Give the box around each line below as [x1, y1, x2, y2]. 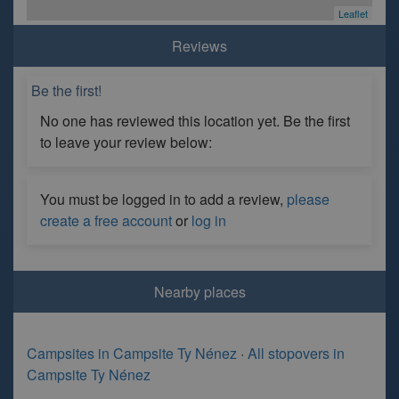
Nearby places [153, 281, 246, 302]
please [287, 189, 330, 209]
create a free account [40, 210, 172, 231]
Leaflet [338, 6, 368, 20]
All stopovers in [248, 343, 345, 363]
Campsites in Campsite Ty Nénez [27, 343, 237, 363]
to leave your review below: [40, 132, 212, 152]
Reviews [172, 36, 227, 56]
